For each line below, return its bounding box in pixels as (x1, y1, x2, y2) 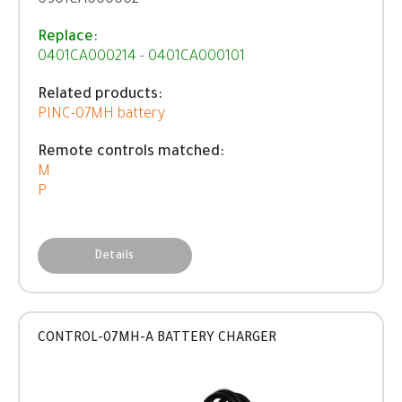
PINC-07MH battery (38, 107, 165, 123)
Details (95, 250, 135, 263)
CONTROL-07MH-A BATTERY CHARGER (38, 332, 276, 346)
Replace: (38, 30, 98, 46)
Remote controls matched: (38, 144, 224, 161)
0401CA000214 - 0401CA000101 (38, 49, 245, 66)
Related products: (38, 87, 162, 103)
